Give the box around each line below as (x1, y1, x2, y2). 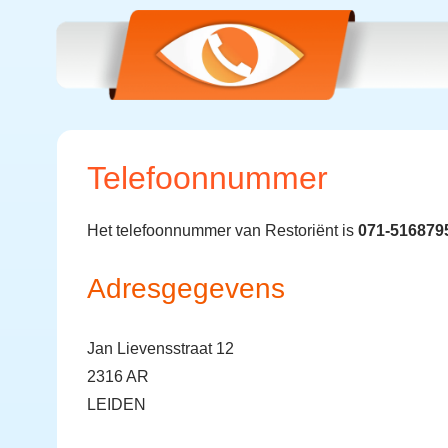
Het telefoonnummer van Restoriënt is (87, 222, 358, 239)
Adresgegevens (87, 273, 285, 304)
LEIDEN (87, 396, 146, 413)
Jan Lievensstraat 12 (87, 340, 234, 357)
